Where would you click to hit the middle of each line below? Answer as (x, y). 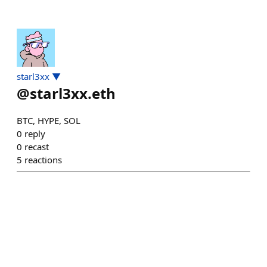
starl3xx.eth (73, 93)
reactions (43, 160)
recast (37, 147)
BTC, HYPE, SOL (49, 120)
